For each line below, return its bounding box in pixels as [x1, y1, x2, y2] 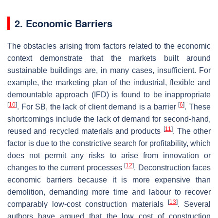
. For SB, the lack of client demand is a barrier [17, 102, 179, 111]
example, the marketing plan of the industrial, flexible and [7, 78, 211, 87]
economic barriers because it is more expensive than [7, 175, 211, 184]
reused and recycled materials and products [7, 127, 163, 135]
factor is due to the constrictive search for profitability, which [7, 139, 211, 147]
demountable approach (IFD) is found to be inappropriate [7, 90, 211, 99]
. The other [172, 127, 211, 135]
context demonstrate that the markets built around [7, 54, 211, 62]
